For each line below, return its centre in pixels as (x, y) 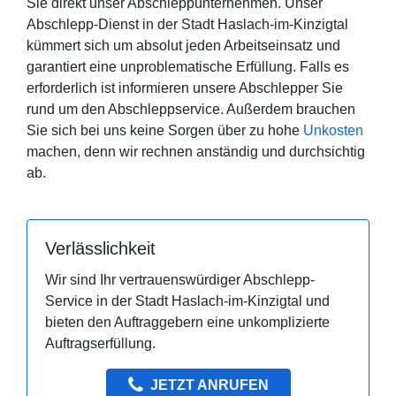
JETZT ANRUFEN (209, 385)
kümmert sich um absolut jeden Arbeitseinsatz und (183, 46)
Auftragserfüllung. (100, 344)
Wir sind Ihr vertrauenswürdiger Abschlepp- (180, 280)
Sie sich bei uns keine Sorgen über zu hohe (165, 131)
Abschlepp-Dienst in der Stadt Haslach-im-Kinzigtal (187, 25)
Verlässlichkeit (100, 249)
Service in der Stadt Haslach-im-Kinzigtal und (187, 301)
